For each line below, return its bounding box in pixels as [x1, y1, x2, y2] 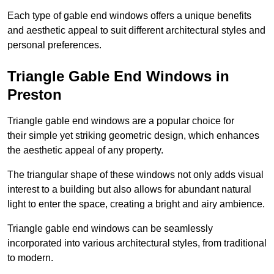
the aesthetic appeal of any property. [7, 145, 163, 156]
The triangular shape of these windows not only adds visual [7, 169, 264, 180]
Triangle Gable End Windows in [7, 68, 229, 85]
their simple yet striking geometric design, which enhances [7, 130, 259, 141]
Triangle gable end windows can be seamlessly [7, 223, 213, 234]
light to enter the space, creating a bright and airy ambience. [7, 199, 265, 210]
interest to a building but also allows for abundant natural [7, 184, 251, 195]
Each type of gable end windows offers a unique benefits [7, 10, 251, 21]
